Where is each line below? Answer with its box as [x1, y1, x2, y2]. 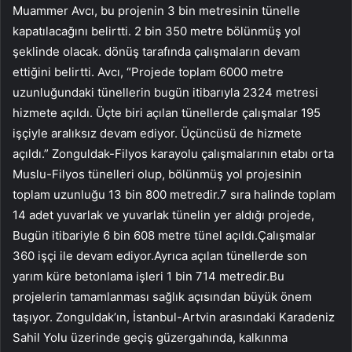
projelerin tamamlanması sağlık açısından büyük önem [13, 288, 312, 304]
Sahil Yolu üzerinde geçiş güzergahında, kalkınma [13, 329, 288, 345]
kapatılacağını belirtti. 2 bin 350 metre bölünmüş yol [13, 23, 301, 38]
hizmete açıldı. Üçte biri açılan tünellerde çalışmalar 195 [13, 104, 321, 120]
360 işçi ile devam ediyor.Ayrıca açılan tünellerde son [13, 247, 307, 263]
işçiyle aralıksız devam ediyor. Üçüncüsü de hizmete [13, 125, 302, 141]
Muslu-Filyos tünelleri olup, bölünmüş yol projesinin [13, 166, 302, 181]
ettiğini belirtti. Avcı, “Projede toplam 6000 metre [13, 64, 284, 79]
